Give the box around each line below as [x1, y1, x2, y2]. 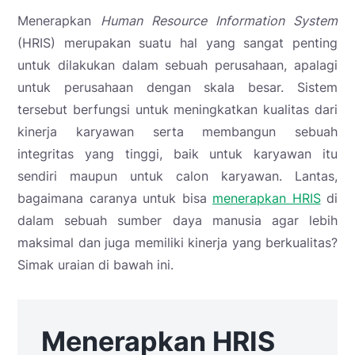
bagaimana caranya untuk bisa [17, 190, 212, 207]
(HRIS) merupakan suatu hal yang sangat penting [17, 35, 338, 52]
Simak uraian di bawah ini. [17, 257, 174, 273]
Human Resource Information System [101, 13, 338, 29]
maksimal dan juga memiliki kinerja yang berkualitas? [17, 235, 338, 251]
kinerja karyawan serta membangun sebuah [17, 124, 338, 140]
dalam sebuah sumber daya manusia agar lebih [17, 212, 338, 229]
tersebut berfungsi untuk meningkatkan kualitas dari [17, 101, 338, 118]
